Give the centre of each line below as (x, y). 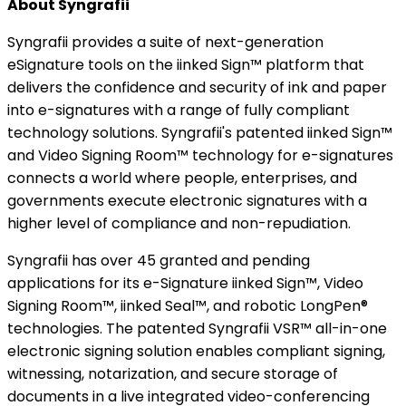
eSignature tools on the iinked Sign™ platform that (186, 65)
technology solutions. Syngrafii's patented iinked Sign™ (200, 133)
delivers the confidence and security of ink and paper (197, 88)
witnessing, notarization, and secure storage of (173, 374)
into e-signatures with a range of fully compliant (179, 111)
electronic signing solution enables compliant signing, (196, 352)
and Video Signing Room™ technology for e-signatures (200, 156)
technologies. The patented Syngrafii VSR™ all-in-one (197, 329)
